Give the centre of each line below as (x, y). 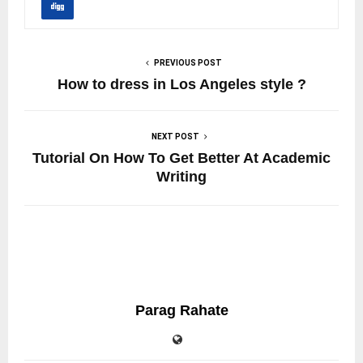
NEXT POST (175, 136)
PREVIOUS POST (188, 62)
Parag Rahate (181, 310)
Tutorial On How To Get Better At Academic (181, 158)
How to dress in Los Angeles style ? (181, 84)
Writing (181, 176)
